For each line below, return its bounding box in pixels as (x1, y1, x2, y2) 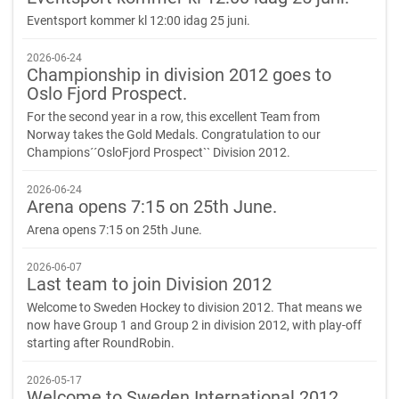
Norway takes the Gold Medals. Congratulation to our (27, 127, 321, 142)
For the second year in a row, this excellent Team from (27, 110, 320, 125)
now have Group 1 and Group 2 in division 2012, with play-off (27, 318, 362, 333)
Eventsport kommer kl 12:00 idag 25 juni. (27, 13, 250, 28)
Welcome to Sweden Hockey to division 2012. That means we (27, 300, 362, 315)
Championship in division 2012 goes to (27, 65, 331, 86)
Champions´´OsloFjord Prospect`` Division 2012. (27, 145, 290, 160)
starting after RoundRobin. (27, 336, 175, 351)
